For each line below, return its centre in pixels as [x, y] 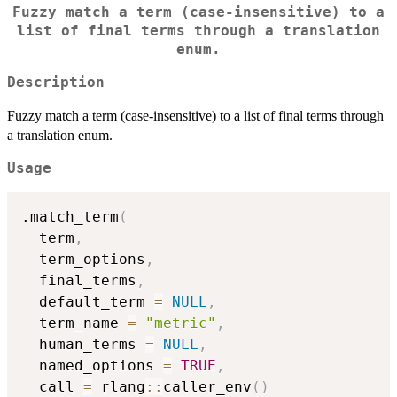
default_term [88, 301]
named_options [92, 365]
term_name [74, 323]
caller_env [207, 386]
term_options [83, 259]
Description [56, 83]
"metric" [181, 323]
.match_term [70, 216]
